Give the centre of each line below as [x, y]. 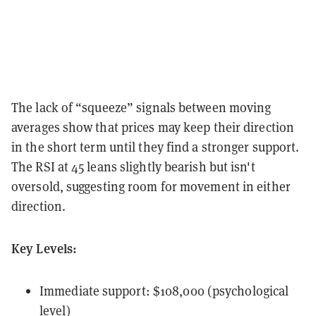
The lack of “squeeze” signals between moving [141, 108]
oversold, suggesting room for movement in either [151, 187]
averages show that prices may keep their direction [153, 127]
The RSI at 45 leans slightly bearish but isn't [133, 167]
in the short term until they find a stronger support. [156, 147]
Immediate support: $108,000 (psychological [164, 291]
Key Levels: [44, 248]
